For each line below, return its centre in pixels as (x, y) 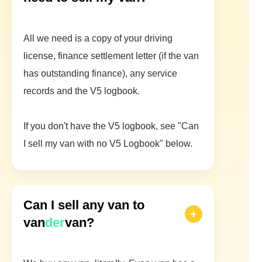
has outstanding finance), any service (100, 74)
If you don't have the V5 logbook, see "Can (111, 126)
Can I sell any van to (84, 205)
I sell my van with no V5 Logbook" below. (108, 144)
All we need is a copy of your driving (98, 39)
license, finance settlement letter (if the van (111, 56)
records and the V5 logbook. (82, 91)
